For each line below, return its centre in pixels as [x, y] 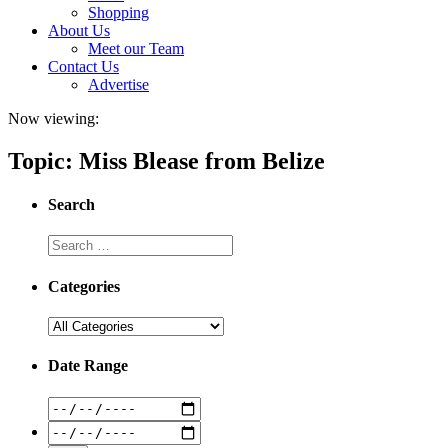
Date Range [88, 366]
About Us [79, 30]
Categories [84, 286]
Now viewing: [53, 118]
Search [71, 205]
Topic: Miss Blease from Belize [166, 160]
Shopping [118, 12]
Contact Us [83, 66]
